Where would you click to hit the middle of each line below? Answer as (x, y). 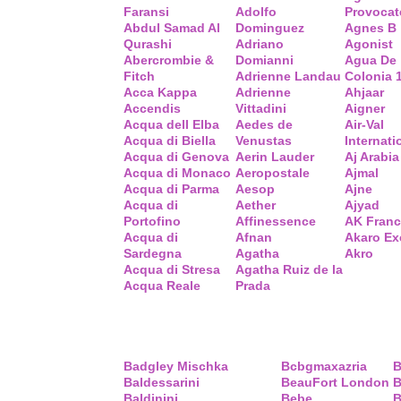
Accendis (152, 108)
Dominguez (270, 28)
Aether (256, 205)
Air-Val (364, 124)
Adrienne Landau (288, 76)
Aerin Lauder (275, 157)
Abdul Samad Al (172, 28)
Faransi (146, 12)
